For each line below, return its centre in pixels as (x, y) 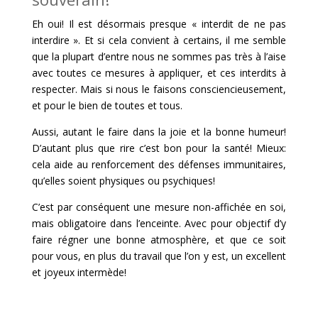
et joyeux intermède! (79, 273)
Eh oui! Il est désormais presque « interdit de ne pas (159, 24)
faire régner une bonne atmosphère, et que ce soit (159, 240)
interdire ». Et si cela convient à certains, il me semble (159, 40)
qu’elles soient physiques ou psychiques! (123, 181)
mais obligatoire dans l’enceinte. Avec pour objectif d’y (159, 224)
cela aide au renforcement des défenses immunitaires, (159, 165)
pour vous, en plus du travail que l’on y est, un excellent (159, 256)
